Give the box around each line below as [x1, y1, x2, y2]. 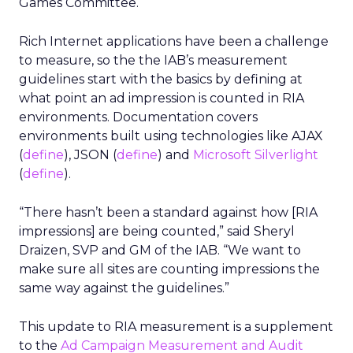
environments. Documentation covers [19, 110, 258, 124]
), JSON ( [64, 147, 117, 162]
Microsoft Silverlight [193, 147, 318, 162]
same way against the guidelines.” [19, 281, 229, 295]
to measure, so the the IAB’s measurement [19, 53, 288, 68]
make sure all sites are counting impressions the [19, 262, 320, 277]
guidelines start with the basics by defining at [19, 72, 303, 87]
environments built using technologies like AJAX [19, 128, 323, 143]
